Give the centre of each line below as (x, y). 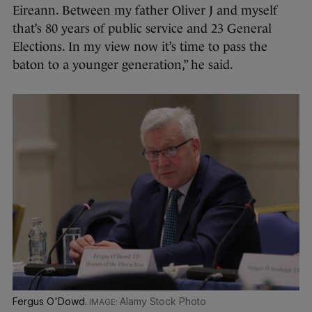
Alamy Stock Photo (163, 302)
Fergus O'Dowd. (51, 302)
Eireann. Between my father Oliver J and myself (145, 10)
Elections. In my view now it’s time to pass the (140, 46)
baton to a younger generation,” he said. (124, 64)
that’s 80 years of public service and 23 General (142, 28)
